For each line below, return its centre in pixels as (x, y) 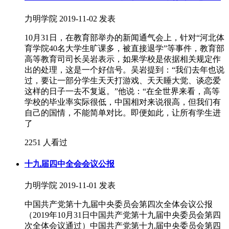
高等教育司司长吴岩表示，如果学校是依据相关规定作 (123, 59)
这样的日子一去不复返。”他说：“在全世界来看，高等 (122, 91)
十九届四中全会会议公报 (70, 164)
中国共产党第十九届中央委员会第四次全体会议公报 (119, 204)
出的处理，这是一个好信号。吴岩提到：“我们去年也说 (124, 70)
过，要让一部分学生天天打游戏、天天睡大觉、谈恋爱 (123, 80)
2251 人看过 (46, 142)
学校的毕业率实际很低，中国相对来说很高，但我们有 (123, 102)
